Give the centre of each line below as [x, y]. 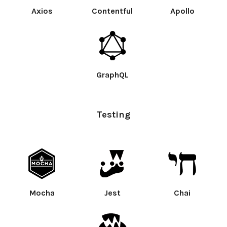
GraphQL [112, 74]
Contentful [112, 11]
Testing [113, 114]
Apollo [182, 11]
